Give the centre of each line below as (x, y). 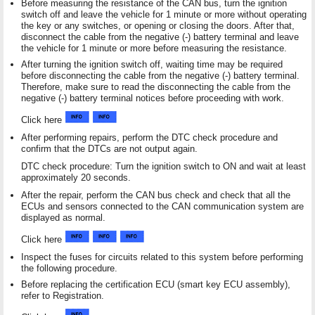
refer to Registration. (63, 295)
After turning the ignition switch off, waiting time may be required (152, 64)
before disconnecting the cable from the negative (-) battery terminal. (160, 75)
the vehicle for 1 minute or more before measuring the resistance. (154, 48)
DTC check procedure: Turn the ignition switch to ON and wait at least (163, 166)
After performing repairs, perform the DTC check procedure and (149, 137)
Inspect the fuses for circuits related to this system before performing (162, 257)
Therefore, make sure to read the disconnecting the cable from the (156, 86)
